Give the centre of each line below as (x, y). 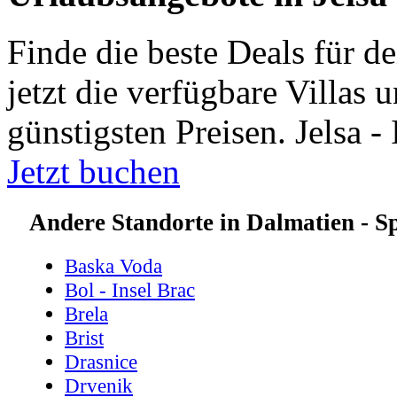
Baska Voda (113, 265)
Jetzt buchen (93, 172)
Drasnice (101, 361)
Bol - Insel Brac (130, 289)
